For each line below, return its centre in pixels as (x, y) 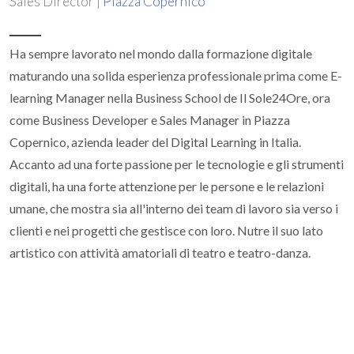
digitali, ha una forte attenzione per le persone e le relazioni (167, 186)
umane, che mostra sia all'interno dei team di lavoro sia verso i (174, 208)
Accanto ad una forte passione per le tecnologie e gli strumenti (177, 164)
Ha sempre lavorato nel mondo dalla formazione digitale (161, 53)
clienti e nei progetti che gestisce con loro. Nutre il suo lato (166, 230)
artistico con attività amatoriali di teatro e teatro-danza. (160, 252)
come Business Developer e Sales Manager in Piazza (150, 120)
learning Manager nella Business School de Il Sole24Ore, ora (170, 98)
